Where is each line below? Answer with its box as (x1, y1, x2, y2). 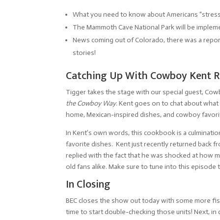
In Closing (66, 175, 111, 194)
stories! (73, 49, 96, 57)
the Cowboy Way (66, 99, 116, 108)
